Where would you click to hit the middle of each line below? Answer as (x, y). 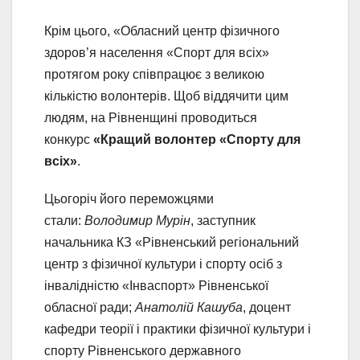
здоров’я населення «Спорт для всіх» (157, 53)
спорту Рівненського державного (143, 351)
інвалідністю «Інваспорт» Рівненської (156, 286)
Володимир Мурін (137, 221)
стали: (64, 221)
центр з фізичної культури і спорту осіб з (163, 264)
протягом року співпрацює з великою (154, 75)
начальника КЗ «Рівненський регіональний (172, 243)
